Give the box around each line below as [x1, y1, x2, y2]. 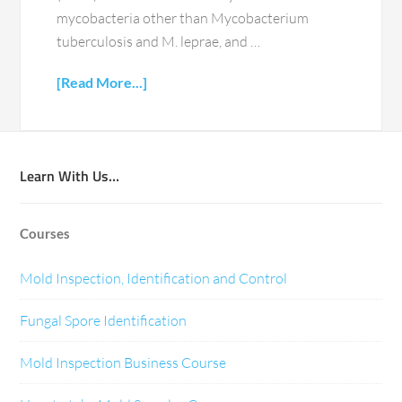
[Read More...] [57, 74, 148, 92]
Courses [20, 225, 71, 242]
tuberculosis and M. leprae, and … [57, 32, 261, 51]
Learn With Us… [20, 165, 120, 188]
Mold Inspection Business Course [20, 354, 227, 372]
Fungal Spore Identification [20, 311, 188, 330]
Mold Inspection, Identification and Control [20, 269, 288, 288]
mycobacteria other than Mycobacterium [57, 9, 310, 28]
